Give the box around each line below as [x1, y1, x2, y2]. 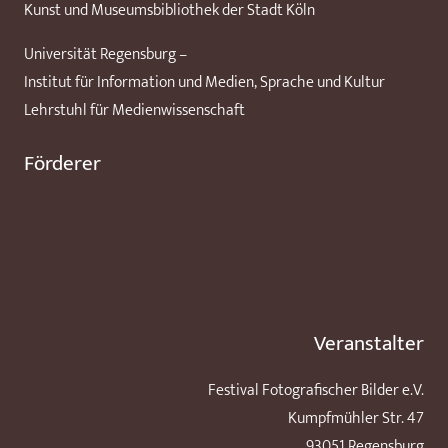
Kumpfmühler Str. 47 [288, 404, 424, 432]
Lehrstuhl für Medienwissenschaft [24, 96, 245, 124]
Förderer [24, 145, 101, 181]
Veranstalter [314, 325, 424, 361]
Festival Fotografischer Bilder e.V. [208, 376, 424, 404]
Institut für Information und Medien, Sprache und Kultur [24, 68, 385, 96]
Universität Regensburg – [24, 40, 187, 68]
